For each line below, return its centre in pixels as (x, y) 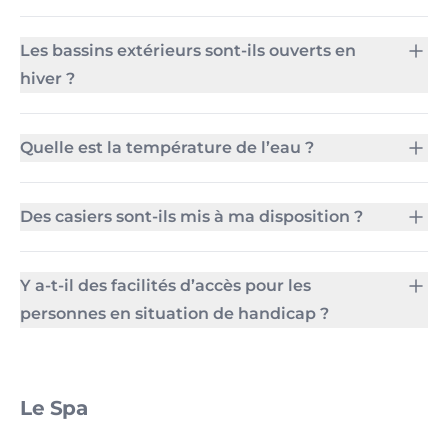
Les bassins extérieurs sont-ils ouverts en (188, 50)
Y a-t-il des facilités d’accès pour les (165, 285)
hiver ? (47, 78)
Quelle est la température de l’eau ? (167, 147)
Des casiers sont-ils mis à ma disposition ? (191, 216)
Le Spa (53, 408)
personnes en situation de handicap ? (174, 313)
